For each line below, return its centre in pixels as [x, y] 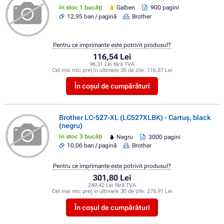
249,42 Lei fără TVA [112, 185]
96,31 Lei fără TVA [112, 64]
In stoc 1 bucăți [80, 7]
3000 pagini [164, 137]
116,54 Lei [112, 56]
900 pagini [164, 8]
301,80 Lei [112, 178]
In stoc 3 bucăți [80, 137]
